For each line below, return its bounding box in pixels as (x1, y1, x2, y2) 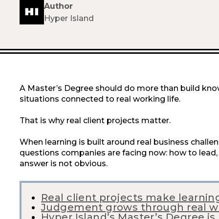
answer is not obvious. (20, 159, 108, 168)
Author (44, 1, 73, 11)
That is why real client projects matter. (20, 116, 171, 125)
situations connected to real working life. (20, 94, 180, 104)
